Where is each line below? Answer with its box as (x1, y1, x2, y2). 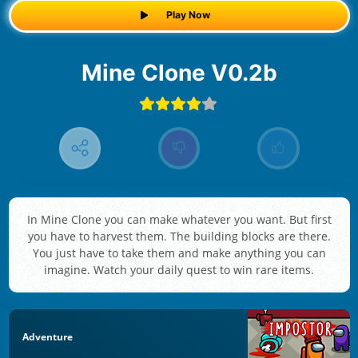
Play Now (165, 9, 210, 22)
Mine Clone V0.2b (101, 58, 277, 86)
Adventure (22, 329, 73, 344)
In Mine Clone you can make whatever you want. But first (26, 212, 332, 228)
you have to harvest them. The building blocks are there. (27, 229, 331, 245)
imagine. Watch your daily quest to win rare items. (44, 262, 314, 278)
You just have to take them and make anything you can (32, 245, 326, 261)
